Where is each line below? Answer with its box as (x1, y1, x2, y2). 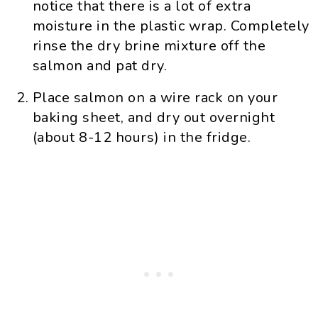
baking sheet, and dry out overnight (32, 108, 275, 127)
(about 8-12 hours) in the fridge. (32, 128, 251, 147)
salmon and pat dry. (32, 56, 168, 75)
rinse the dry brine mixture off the (32, 36, 266, 55)
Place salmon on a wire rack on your (32, 88, 278, 107)
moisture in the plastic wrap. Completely (32, 16, 309, 35)
